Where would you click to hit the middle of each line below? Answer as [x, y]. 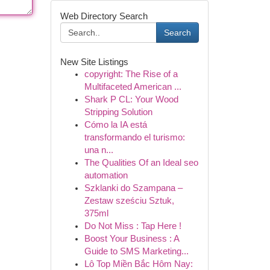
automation [106, 175]
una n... [99, 150]
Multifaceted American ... [133, 87]
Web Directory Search [104, 16]
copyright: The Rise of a [131, 74]
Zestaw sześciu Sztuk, [129, 201]
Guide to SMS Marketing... [136, 251]
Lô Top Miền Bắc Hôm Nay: [138, 264]
